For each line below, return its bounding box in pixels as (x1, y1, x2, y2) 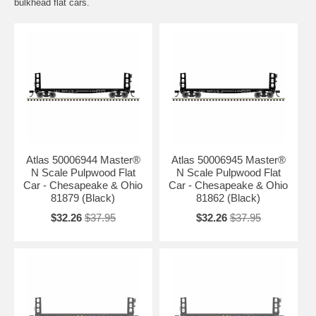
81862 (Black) (196, 191, 261, 204)
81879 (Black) (51, 191, 116, 204)
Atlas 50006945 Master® (171, 153, 286, 166)
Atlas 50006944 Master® (25, 153, 140, 166)
